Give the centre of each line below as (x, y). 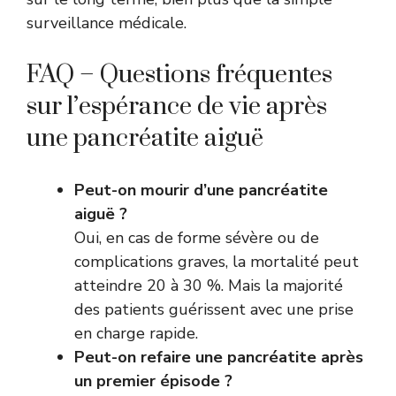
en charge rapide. (136, 333)
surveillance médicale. (107, 23)
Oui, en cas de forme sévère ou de (197, 237)
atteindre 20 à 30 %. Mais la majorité (209, 285)
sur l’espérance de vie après (177, 106)
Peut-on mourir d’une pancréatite (201, 190)
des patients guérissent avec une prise (214, 309)
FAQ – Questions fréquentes (179, 74)
